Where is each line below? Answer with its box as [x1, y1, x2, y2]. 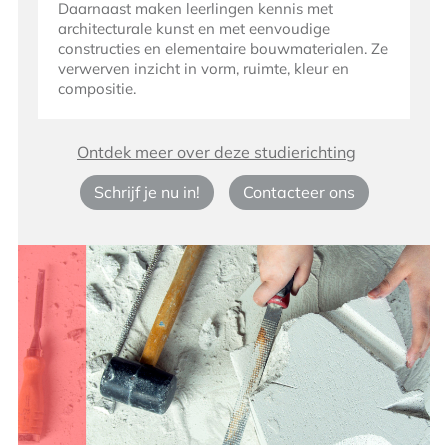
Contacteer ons [242, 182, 355, 203]
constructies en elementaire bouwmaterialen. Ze [57, 39, 388, 59]
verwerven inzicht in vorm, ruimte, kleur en [57, 59, 349, 79]
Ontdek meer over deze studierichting [77, 142, 356, 163]
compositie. [57, 79, 136, 99]
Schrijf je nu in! [93, 182, 200, 203]
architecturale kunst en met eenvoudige [57, 19, 330, 39]
